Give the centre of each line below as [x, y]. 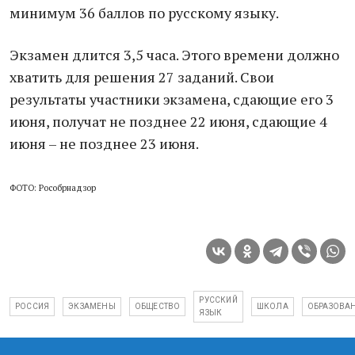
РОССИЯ [32, 306]
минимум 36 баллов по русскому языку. [144, 13]
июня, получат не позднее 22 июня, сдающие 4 [168, 121]
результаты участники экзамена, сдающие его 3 [172, 99]
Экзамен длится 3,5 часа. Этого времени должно [174, 55]
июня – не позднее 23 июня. [104, 143]
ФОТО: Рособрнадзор [53, 188]
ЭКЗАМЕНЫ [92, 306]
